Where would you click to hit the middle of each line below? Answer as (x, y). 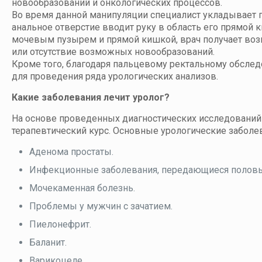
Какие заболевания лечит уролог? (91, 98)
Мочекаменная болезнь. (82, 188)
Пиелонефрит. (60, 225)
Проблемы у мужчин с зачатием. (101, 206)
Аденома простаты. (71, 152)
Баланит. (48, 243)
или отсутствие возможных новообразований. (113, 52)
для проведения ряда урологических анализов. (115, 77)
